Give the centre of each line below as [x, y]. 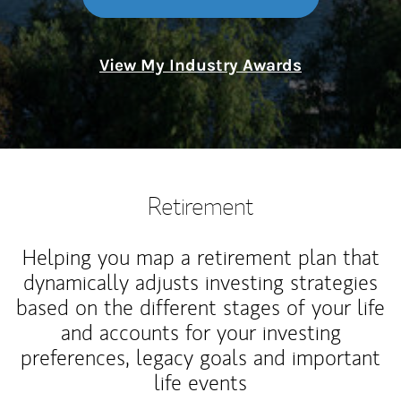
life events [200, 383]
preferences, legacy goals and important [200, 358]
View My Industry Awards [200, 65]
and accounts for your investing [200, 333]
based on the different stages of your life [200, 307]
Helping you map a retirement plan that [200, 257]
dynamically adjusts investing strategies [200, 282]
